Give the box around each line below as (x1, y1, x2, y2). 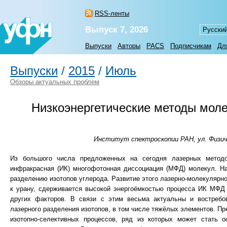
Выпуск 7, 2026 (85, 25, 148, 34)
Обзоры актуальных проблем (10, 78, 99, 86)
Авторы (118, 42, 140, 50)
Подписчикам (170, 42, 211, 50)
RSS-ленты (95, 10, 129, 17)
